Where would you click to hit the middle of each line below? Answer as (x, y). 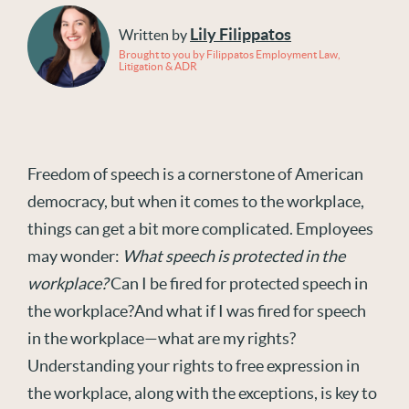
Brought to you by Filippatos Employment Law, (230, 54)
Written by (155, 35)
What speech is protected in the (234, 256)
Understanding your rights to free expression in (194, 366)
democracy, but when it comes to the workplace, (196, 201)
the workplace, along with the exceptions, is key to (202, 393)
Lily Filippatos (241, 34)
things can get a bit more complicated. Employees (200, 229)
